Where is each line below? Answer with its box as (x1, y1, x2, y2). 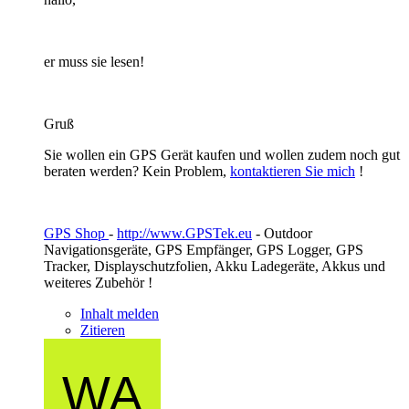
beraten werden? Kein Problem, (44, 163, 230, 179)
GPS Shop (44, 225, 109, 241)
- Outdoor (252, 225, 312, 241)
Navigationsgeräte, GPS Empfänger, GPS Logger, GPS (44, 241, 363, 257)
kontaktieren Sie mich (230, 163, 355, 179)
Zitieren (80, 321, 125, 338)
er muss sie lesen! (44, 53, 144, 69)
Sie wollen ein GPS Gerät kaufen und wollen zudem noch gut (44, 146, 400, 163)
